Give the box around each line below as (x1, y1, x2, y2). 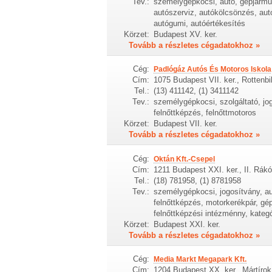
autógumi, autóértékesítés (153, 19, 245, 29)
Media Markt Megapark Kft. (153, 255, 246, 264)
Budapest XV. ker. (153, 30, 217, 39)
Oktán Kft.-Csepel (153, 154, 215, 163)
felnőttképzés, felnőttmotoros (153, 108, 256, 118)
